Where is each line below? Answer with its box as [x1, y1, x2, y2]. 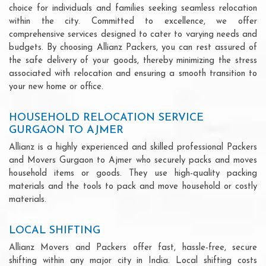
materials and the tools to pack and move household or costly [9, 182, 257, 191]
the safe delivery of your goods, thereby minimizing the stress [9, 56, 257, 65]
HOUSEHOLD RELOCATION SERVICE [9, 112, 204, 123]
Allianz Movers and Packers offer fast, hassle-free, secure [9, 243, 257, 252]
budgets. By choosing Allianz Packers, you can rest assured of [9, 43, 257, 52]
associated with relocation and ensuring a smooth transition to [9, 69, 257, 78]
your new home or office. [9, 82, 103, 91]
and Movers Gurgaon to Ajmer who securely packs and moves [9, 156, 257, 165]
